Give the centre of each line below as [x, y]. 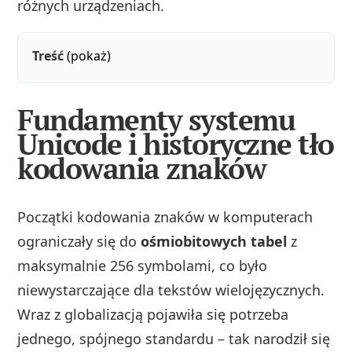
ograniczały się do [79, 241]
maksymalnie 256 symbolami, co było [143, 265]
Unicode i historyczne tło [176, 144]
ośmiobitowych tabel [214, 241]
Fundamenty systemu [156, 119]
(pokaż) [89, 56]
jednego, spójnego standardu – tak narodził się [174, 338]
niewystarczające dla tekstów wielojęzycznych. [171, 290]
